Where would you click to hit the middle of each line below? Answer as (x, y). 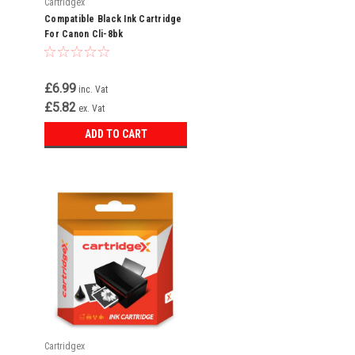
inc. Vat (93, 90)
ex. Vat (92, 109)
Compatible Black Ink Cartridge (113, 19)
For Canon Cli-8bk (84, 34)
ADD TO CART (116, 134)
